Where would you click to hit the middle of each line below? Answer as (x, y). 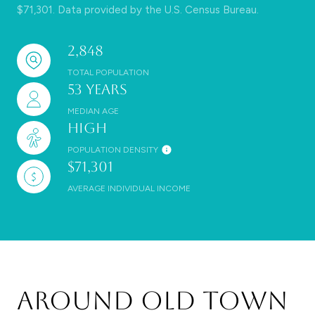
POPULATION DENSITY (113, 150)
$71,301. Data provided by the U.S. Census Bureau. (138, 10)
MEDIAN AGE (93, 111)
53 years (97, 90)
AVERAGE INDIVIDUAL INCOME (129, 189)
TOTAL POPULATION (108, 73)
